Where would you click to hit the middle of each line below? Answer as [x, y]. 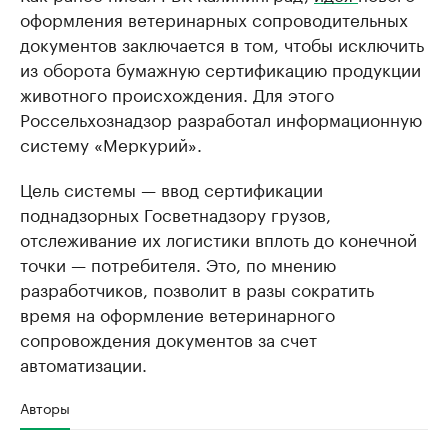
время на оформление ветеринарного [177, 313]
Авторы [45, 407]
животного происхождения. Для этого [177, 93]
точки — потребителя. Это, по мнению [178, 263]
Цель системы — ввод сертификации [171, 188]
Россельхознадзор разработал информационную [221, 118]
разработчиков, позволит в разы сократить [197, 288]
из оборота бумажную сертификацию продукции [220, 68]
